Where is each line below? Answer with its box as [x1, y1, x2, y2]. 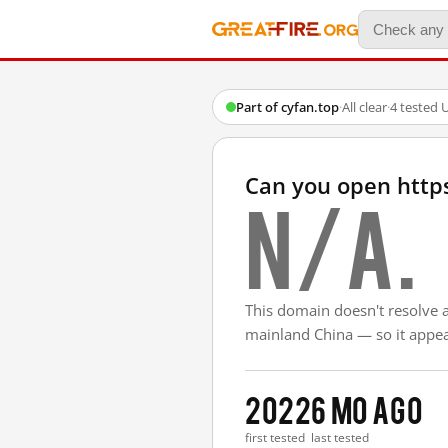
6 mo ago [311, 389, 424, 428]
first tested [245, 429, 305, 446]
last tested [311, 429, 370, 446]
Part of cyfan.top [236, 98, 339, 116]
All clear [342, 98, 387, 116]
